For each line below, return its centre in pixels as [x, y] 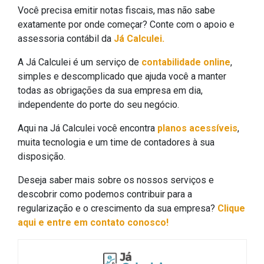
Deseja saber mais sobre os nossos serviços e [116, 180]
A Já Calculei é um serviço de [80, 62]
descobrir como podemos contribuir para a [105, 194]
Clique [231, 208]
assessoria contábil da [66, 38]
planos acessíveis [197, 128]
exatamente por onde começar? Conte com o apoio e [126, 24]
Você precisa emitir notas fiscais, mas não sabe [116, 10]
